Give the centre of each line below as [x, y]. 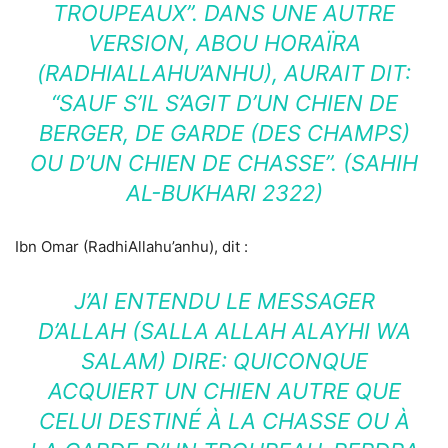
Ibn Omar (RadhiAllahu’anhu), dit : [131, 247]
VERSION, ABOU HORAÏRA [224, 43]
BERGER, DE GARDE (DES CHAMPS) [224, 133]
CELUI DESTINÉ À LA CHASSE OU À [224, 421]
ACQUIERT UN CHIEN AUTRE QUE [224, 391]
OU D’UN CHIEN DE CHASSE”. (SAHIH [224, 163]
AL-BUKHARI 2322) [224, 193]
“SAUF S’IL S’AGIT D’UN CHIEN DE [224, 103]
